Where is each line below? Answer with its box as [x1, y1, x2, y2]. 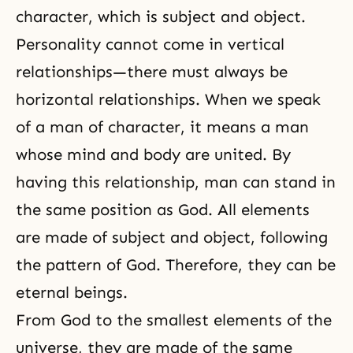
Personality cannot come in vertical [16, 35, 284, 54]
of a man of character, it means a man [16, 117, 309, 136]
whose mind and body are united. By [16, 145, 291, 164]
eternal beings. [16, 283, 128, 302]
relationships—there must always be [16, 62, 288, 81]
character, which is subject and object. [16, 7, 306, 26]
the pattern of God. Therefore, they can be [16, 255, 336, 274]
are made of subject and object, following [16, 228, 328, 247]
